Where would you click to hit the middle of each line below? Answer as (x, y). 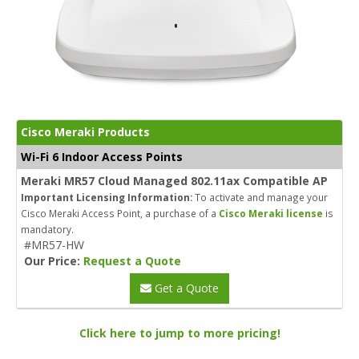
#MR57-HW (54, 244)
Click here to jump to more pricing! (179, 333)
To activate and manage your (260, 197)
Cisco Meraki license (271, 213)
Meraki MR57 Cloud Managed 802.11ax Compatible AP (174, 180)
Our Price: (54, 260)
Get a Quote (185, 288)
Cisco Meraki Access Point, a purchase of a (120, 213)
